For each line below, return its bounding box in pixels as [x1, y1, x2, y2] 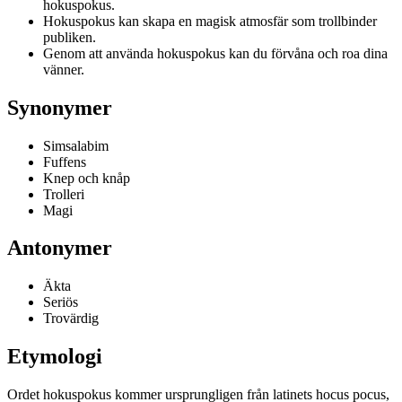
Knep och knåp [43, 170, 130, 186]
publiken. [43, 29, 96, 45]
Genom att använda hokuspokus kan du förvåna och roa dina [43, 45, 388, 61]
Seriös [43, 294, 78, 310]
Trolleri [43, 186, 84, 202]
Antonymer [7, 236, 112, 260]
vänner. [43, 61, 84, 77]
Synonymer [7, 95, 112, 119]
